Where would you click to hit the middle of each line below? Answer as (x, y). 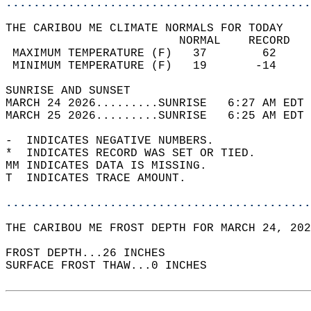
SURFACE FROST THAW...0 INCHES (113, 266)
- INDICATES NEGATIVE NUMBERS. (117, 141)
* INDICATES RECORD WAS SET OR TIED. (137, 153)
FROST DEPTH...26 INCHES (96, 253)
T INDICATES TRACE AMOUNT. (103, 178)
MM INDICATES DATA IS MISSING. (113, 166)
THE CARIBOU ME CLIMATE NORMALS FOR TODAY (151, 28)
